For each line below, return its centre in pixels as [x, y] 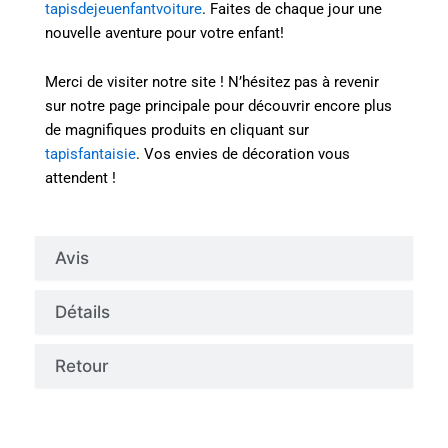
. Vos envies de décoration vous [243, 154]
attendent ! [80, 178]
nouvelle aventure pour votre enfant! [164, 32]
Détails [82, 311]
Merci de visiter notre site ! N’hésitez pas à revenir [212, 82]
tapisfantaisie [90, 154]
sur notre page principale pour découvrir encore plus [218, 106]
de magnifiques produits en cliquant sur [177, 130]
